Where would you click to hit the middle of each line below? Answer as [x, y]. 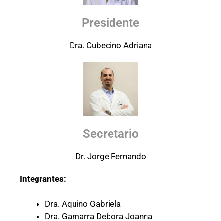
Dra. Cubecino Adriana [110, 45]
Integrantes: [43, 179]
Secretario [110, 134]
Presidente [110, 22]
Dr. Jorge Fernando [110, 157]
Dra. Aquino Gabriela [83, 203]
